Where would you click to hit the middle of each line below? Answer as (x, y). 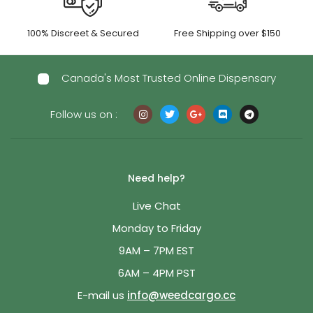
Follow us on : (84, 114)
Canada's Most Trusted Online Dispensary (168, 78)
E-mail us (102, 295)
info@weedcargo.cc (181, 295)
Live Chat (156, 205)
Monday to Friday (156, 228)
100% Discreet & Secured (83, 33)
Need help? (156, 178)
